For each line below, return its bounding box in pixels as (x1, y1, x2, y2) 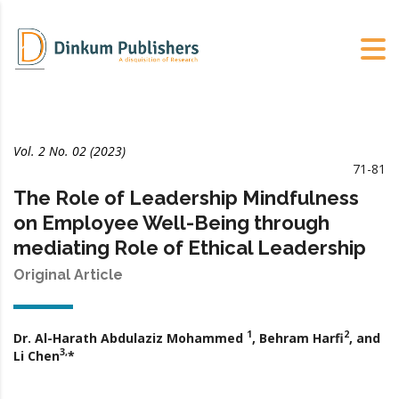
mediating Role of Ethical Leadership (13, 235, 366, 259)
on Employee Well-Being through (13, 210, 330, 234)
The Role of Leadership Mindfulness (13, 185, 359, 209)
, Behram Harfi (252, 329, 344, 346)
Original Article (13, 265, 123, 283)
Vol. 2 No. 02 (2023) (13, 142, 126, 159)
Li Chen (13, 346, 60, 364)
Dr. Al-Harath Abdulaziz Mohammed (13, 329, 247, 346)
